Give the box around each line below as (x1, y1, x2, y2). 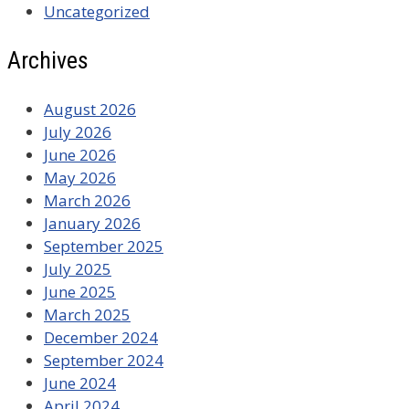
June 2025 (44, 281, 116, 303)
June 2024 (44, 372, 116, 394)
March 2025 (44, 304, 131, 326)
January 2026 (44, 213, 141, 235)
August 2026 (44, 99, 136, 121)
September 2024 (44, 350, 163, 372)
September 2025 (44, 236, 163, 257)
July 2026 (44, 121, 111, 143)
